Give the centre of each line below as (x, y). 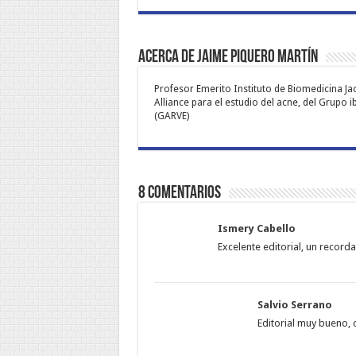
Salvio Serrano (294, 305)
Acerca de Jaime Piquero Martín (228, 58)
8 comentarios (179, 193)
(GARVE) (171, 116)
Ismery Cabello (256, 228)
